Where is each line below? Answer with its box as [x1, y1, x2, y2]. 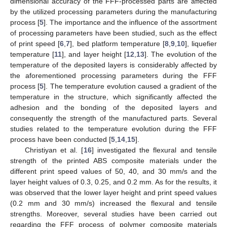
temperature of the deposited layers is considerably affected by [10, 60, 217, 69]
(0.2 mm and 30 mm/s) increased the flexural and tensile [10, 199, 217, 207]
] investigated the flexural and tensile [91, 145, 217, 154]
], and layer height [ [62, 50, 127, 58]
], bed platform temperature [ [70, 39, 165, 48]
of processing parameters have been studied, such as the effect [10, 28, 217, 37]
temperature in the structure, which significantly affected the [10, 92, 217, 101]
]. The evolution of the [144, 50, 217, 58]
